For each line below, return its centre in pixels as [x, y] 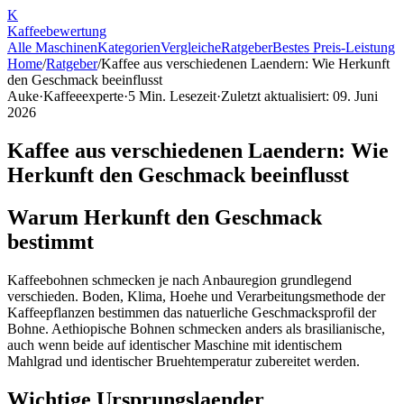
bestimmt [50, 241]
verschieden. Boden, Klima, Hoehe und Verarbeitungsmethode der [196, 296]
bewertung [76, 31]
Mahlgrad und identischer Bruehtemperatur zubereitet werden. [184, 361]
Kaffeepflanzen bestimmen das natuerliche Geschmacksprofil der [192, 312]
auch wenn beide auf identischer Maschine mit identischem [174, 344]
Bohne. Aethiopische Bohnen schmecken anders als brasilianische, [196, 328]
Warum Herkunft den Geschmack [165, 217]
